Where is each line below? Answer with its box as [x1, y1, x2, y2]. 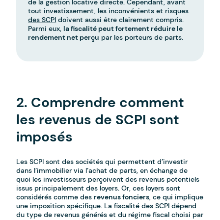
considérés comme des [16, 192, 94, 202]
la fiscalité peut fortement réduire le [63, 24, 183, 33]
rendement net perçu [28, 33, 100, 42]
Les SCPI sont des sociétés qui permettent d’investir [16, 157, 188, 166]
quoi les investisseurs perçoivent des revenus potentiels [16, 175, 200, 184]
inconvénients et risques [109, 6, 189, 16]
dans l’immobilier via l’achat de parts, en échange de [16, 166, 188, 175]
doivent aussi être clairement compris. [56, 15, 184, 25]
